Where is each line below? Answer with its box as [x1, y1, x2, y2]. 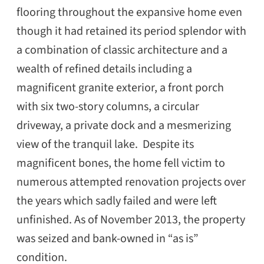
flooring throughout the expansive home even [16, 4, 242, 21]
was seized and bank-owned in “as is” [16, 230, 199, 247]
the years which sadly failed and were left [16, 192, 217, 209]
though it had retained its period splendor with [16, 22, 246, 39]
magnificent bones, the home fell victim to [16, 154, 225, 171]
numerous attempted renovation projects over [16, 173, 246, 190]
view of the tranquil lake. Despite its [16, 136, 194, 153]
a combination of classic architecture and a [16, 41, 227, 58]
